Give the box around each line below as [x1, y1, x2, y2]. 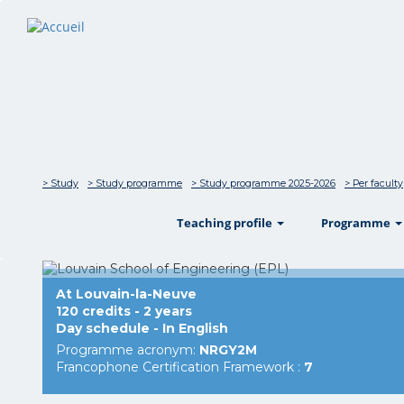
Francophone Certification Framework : [56, 358, 304, 375]
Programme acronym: [56, 341, 199, 358]
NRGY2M [199, 341, 257, 358]
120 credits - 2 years [56, 302, 192, 319]
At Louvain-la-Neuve [56, 285, 197, 302]
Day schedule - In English [56, 319, 228, 336]
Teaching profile [177, 215, 275, 231]
